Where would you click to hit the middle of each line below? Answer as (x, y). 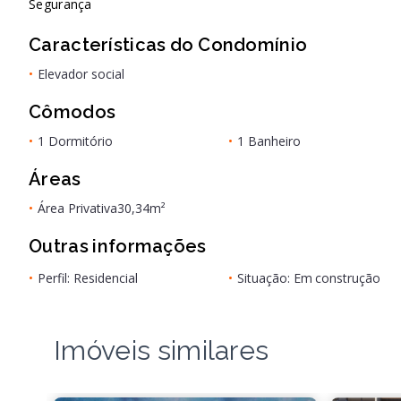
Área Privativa (77, 208)
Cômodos (73, 112)
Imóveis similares (162, 350)
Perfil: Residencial (88, 278)
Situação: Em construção (309, 278)
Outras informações (118, 246)
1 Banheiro (269, 141)
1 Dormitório (75, 141)
